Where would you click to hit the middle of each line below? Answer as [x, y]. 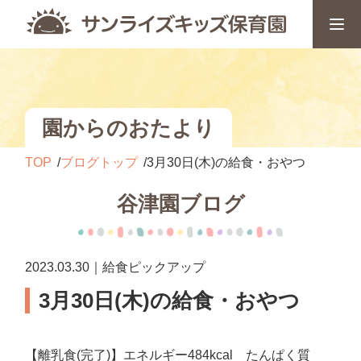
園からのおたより [129, 128]
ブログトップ [100, 162]
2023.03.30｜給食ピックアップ [116, 267]
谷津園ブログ [180, 204]
